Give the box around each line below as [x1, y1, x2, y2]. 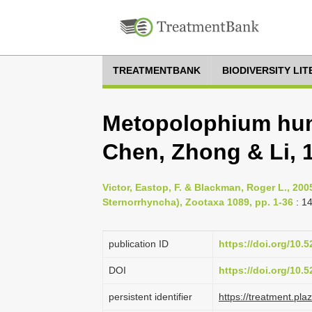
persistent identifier [109, 291, 192, 302]
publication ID [109, 238, 169, 249]
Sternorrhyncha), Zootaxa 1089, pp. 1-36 [102, 196, 293, 208]
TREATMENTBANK [113, 65, 201, 76]
